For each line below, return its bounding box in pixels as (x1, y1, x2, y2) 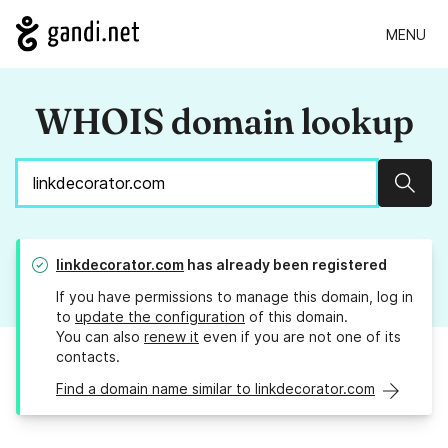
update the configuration (75, 308, 245, 326)
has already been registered (184, 256, 387, 274)
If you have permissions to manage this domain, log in (56, 288, 413, 306)
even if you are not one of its (199, 328, 401, 346)
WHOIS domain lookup (34, 99, 414, 144)
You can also (56, 328, 144, 346)
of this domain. (245, 308, 348, 326)
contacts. (56, 348, 120, 366)
